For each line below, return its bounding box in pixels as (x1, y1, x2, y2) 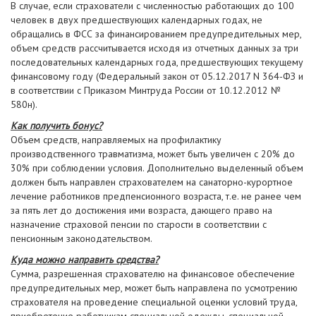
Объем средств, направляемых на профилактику (11, 133, 221, 146)
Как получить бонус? (11, 119, 102, 132)
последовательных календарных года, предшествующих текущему (11, 56, 303, 68)
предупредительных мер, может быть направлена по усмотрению (11, 281, 298, 294)
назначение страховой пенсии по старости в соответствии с (11, 218, 267, 231)
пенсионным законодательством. (11, 232, 152, 245)
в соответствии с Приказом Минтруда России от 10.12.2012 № (11, 84, 281, 97)
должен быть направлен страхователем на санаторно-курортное (11, 176, 293, 188)
